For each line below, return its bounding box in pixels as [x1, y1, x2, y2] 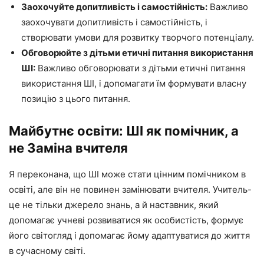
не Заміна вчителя [9, 140, 128, 156]
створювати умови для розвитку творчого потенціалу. [21, 32, 254, 44]
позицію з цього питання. [21, 93, 130, 105]
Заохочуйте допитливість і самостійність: [21, 1, 207, 13]
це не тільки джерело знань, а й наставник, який [9, 199, 219, 211]
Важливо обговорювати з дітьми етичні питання [35, 62, 245, 74]
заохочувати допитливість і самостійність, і [21, 16, 207, 28]
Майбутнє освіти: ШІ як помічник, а [9, 123, 239, 139]
